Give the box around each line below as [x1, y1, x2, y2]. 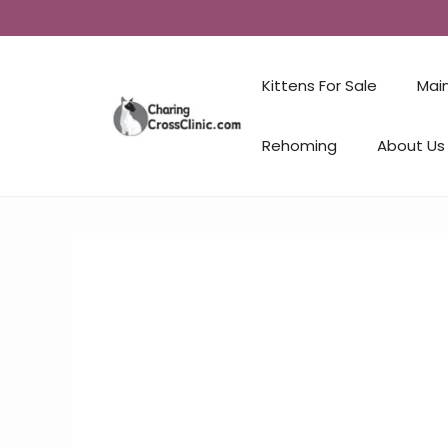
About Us [377, 135, 446, 156]
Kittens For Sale [262, 75, 378, 96]
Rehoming [262, 135, 338, 156]
